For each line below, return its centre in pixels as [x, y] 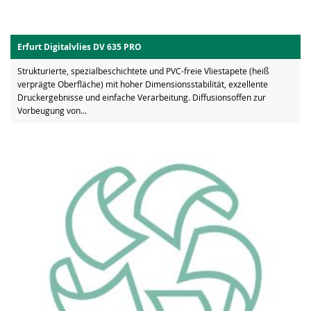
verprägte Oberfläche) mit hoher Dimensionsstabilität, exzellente [143, 84]
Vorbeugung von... [52, 111]
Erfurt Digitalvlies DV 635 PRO [79, 47]
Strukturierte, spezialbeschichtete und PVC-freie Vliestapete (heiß [143, 71]
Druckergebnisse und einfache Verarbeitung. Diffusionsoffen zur [142, 98]
